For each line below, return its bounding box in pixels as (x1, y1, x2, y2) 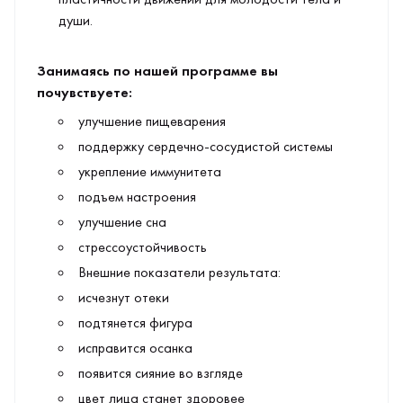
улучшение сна (78, 212, 166, 231)
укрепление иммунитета (78, 162, 221, 181)
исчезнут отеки (78, 288, 169, 307)
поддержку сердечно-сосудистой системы (78, 137, 333, 156)
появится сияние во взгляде (78, 363, 243, 382)
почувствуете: (37, 83, 132, 102)
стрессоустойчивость (78, 237, 207, 256)
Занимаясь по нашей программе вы (37, 61, 278, 80)
